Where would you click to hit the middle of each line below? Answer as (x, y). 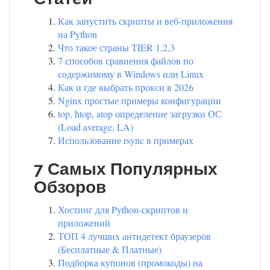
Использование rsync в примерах (126, 140)
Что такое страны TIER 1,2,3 (116, 47)
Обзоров (70, 187)
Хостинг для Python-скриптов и (123, 209)
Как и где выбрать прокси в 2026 (126, 87)
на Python (77, 34)
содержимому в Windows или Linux (131, 74)
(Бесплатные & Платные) (110, 249)
